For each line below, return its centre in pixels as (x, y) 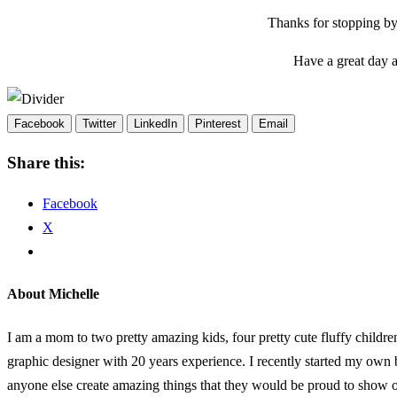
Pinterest (218, 123)
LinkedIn (156, 123)
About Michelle (53, 294)
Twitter (99, 123)
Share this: (46, 163)
